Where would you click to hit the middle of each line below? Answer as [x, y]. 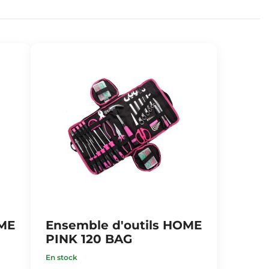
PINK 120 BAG [89, 239]
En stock [61, 257]
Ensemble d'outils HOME [123, 225]
